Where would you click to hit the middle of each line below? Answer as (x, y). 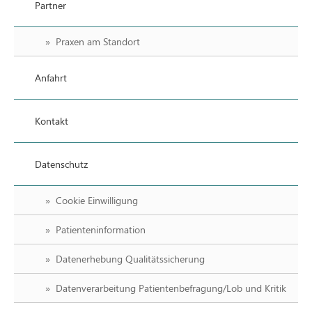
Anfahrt (51, 78)
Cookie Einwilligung (97, 200)
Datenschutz (61, 164)
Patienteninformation (101, 229)
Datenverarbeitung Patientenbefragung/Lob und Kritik (171, 288)
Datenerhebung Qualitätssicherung (130, 259)
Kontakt (52, 121)
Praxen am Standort (98, 41)
